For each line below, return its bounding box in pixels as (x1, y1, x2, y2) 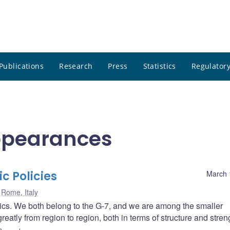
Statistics (143, 61, 176, 71)
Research (59, 61, 93, 71)
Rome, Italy (1, 187, 38, 198)
